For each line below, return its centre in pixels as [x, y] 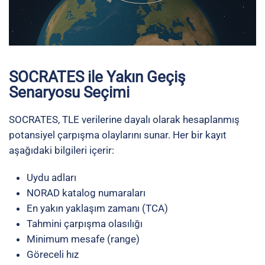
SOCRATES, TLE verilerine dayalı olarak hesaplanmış [124, 119]
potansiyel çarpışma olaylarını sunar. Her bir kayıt [118, 135]
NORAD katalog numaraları [86, 193]
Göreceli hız [53, 254]
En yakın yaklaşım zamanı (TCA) [97, 208]
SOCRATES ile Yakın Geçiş [97, 77]
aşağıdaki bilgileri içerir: [62, 150]
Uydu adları [51, 177]
